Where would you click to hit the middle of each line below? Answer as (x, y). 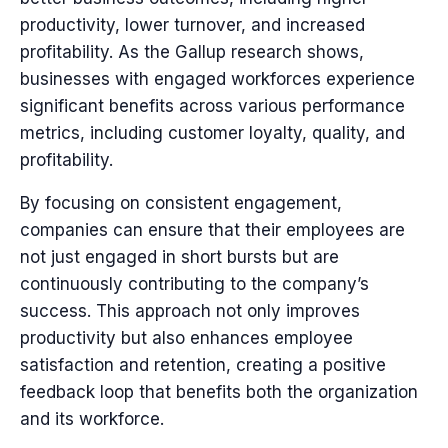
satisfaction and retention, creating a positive (203, 365)
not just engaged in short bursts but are (179, 257)
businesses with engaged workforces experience (217, 79)
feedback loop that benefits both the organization (219, 392)
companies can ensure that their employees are (212, 230)
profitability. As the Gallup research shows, (192, 52)
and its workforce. (92, 419)
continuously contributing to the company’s (194, 284)
